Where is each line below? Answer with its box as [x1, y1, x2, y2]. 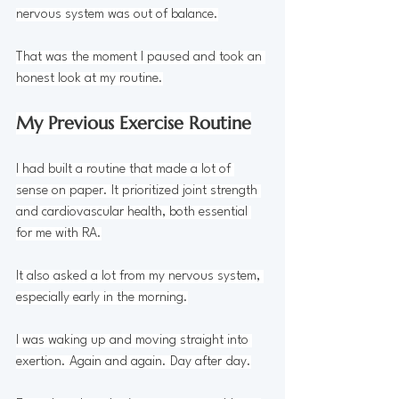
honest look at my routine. [16, 71, 163, 85]
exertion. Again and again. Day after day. [16, 354, 251, 369]
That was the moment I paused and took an [16, 50, 265, 64]
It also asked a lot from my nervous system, [16, 269, 264, 283]
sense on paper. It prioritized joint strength [16, 183, 261, 198]
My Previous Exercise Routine [16, 111, 251, 134]
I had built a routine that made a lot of [16, 162, 234, 176]
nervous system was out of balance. [16, 7, 218, 21]
